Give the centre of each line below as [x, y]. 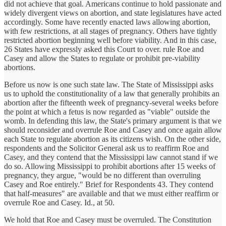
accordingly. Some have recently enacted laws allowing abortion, [107, 22]
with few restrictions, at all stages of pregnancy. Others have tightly [110, 31]
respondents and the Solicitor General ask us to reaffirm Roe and [106, 148]
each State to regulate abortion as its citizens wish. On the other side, [112, 139]
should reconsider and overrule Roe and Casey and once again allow [113, 130]
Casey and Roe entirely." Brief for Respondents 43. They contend [109, 184]
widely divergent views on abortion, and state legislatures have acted [113, 13]
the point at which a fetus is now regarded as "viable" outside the [107, 112]
